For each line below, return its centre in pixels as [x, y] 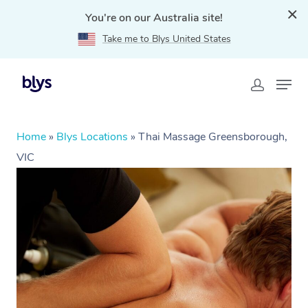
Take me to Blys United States [166, 39]
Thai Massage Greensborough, [213, 137]
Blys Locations [92, 137]
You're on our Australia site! [154, 18]
